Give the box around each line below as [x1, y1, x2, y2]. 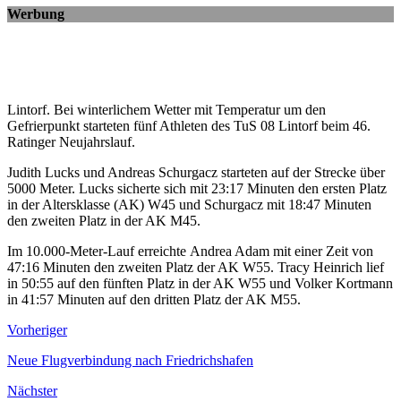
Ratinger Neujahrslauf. [7, 134, 135, 150]
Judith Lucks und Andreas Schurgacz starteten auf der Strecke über [7, 165, 385, 181]
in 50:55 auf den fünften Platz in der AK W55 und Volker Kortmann [7, 276, 393, 292]
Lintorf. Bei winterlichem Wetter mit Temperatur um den [7, 102, 326, 118]
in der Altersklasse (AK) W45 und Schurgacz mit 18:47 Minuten [7, 197, 371, 213]
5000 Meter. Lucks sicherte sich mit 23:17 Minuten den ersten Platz [7, 181, 387, 197]
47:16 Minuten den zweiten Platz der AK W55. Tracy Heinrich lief [7, 260, 384, 276]
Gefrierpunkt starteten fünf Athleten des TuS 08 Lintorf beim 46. [7, 118, 371, 134]
